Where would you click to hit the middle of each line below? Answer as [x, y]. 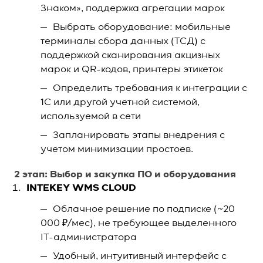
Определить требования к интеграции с [150, 89]
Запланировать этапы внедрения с [139, 136]
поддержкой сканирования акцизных [130, 56]
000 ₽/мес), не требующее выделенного [139, 224]
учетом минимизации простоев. [117, 150]
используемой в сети [91, 117]
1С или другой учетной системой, [120, 103]
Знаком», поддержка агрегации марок [133, 9]
